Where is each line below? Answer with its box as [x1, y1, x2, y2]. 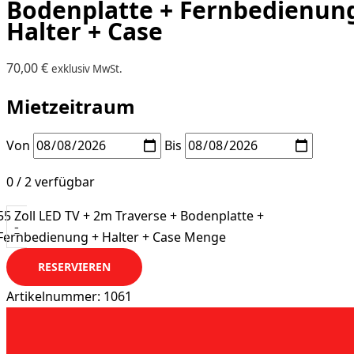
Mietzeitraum [6, 93, 135, 120]
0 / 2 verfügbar [6, 173, 95, 190]
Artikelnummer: [6, 288, 104, 305]
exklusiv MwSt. [51, 62, 122, 77]
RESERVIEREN [38, 259, 111, 274]
